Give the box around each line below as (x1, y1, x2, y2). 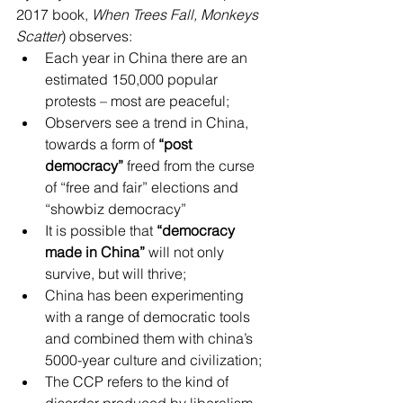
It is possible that (45, 221, 157, 239)
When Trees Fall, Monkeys (92, 5, 262, 23)
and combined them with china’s (45, 329, 256, 347)
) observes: (61, 27, 136, 45)
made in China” (45, 243, 145, 261)
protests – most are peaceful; (45, 92, 237, 110)
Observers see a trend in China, (45, 113, 252, 131)
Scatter (16, 27, 61, 45)
